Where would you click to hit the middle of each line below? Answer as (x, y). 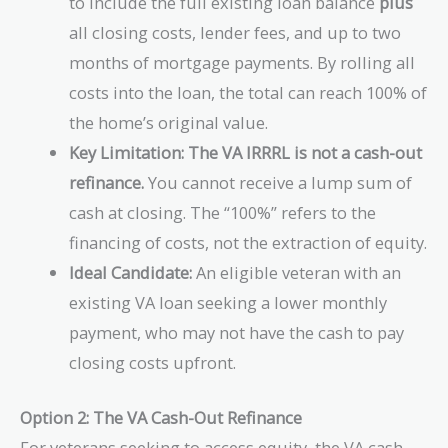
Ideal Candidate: (131, 273)
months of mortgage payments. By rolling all (242, 63)
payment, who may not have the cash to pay (237, 333)
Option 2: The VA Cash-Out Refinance (161, 417)
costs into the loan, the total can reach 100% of (248, 93)
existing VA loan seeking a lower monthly (228, 303)
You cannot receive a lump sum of (278, 183)
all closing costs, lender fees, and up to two (235, 33)
